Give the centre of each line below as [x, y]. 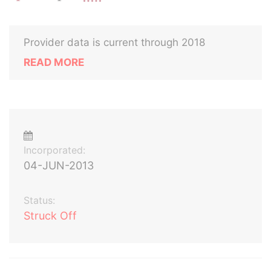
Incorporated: [54, 150]
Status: [39, 200]
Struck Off [50, 216]
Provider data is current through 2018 [114, 42]
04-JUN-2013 [59, 165]
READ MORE [54, 62]
